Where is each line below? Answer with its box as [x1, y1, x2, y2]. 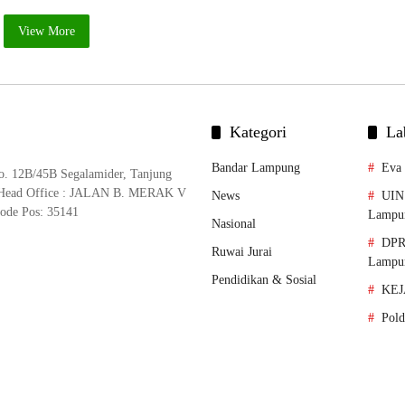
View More [17, 24, 75, 38]
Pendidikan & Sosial [212, 273, 316, 287]
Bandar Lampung [212, 161, 300, 174]
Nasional [212, 217, 256, 231]
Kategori [230, 123, 287, 141]
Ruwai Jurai [212, 245, 272, 259]
